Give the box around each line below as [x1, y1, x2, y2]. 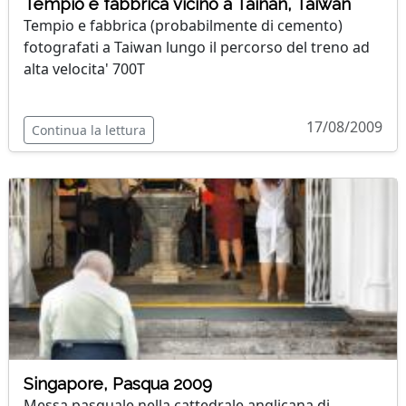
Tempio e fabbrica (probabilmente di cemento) [24, 15, 343, 35]
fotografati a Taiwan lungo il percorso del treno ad [24, 37, 370, 57]
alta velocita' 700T [24, 59, 145, 79]
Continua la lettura [32, 121, 146, 139]
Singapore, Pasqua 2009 [24, 374, 212, 393]
